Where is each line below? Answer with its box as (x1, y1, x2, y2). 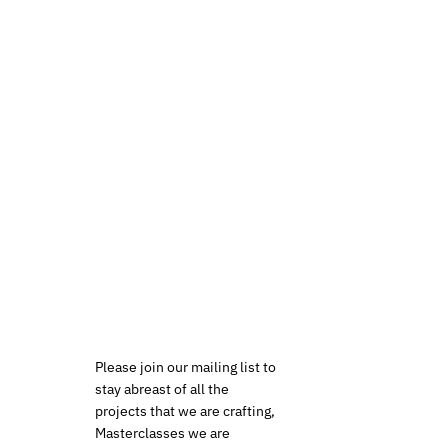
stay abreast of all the (94, 380, 229, 399)
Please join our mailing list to (94, 358, 276, 377)
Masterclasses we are (94, 424, 230, 443)
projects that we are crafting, (94, 402, 275, 421)
